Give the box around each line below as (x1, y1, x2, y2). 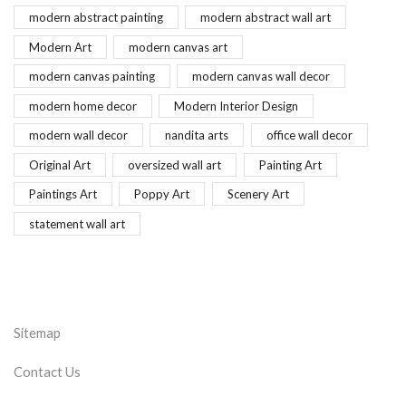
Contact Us (14, 363, 81, 381)
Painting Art (258, 157, 322, 172)
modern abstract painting (29, 10, 163, 25)
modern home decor (29, 98, 137, 113)
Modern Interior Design (174, 98, 299, 113)
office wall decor (266, 128, 353, 143)
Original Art (29, 157, 91, 172)
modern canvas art (129, 39, 228, 54)
